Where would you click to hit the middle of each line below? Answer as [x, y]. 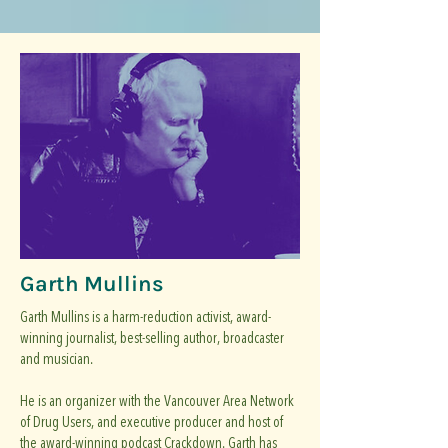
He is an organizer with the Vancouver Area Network [157, 401]
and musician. [56, 359]
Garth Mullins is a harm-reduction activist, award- [145, 317]
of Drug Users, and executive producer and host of [151, 422]
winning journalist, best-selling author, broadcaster [152, 338]
